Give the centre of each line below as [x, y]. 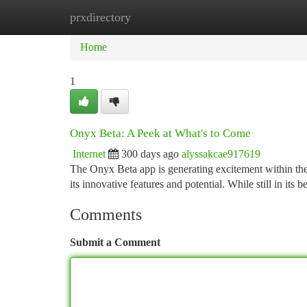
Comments [106, 214]
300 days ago [150, 154]
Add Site [255, 17]
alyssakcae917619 [221, 154]
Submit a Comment [115, 242]
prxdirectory [100, 17]
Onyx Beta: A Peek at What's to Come [160, 133]
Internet [89, 154]
